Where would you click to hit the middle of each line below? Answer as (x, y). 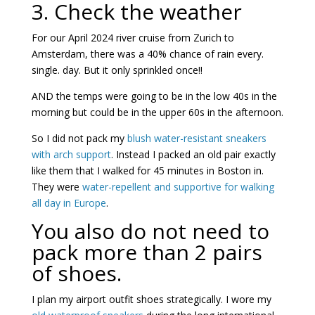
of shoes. (76, 273)
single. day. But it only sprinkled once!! (117, 70)
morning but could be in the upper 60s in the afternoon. (157, 112)
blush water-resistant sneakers (197, 138)
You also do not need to (150, 231)
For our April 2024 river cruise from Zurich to (133, 37)
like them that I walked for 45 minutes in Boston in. (147, 170)
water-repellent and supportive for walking (178, 186)
